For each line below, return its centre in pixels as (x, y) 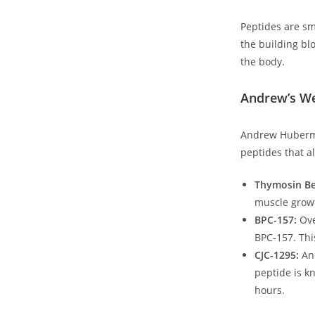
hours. (270, 290)
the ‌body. (263, 62)
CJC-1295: (277, 255)
